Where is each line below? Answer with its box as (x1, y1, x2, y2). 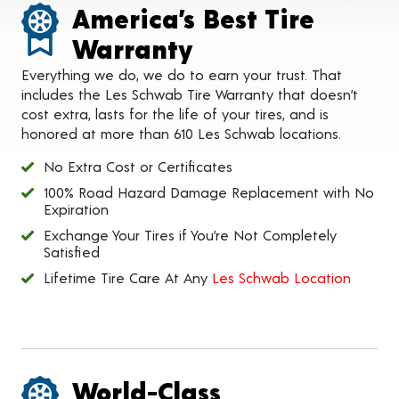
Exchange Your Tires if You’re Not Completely (44, 226, 337, 243)
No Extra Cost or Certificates (44, 158, 232, 175)
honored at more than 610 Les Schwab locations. (21, 125, 341, 142)
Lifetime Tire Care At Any (44, 269, 212, 286)
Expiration (44, 200, 109, 217)
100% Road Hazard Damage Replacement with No (44, 183, 374, 200)
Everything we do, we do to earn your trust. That (21, 66, 342, 83)
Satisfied (44, 243, 100, 260)
